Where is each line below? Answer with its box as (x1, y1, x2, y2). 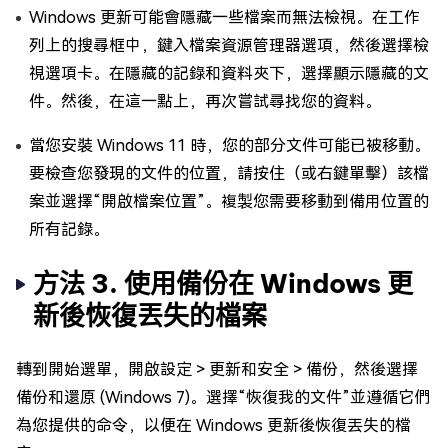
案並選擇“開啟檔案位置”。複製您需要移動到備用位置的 (29, 192, 429, 211)
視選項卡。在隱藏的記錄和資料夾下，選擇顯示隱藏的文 (29, 64, 429, 83)
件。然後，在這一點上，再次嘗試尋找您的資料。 (29, 92, 381, 111)
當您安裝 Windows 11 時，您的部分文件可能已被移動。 (29, 136, 430, 155)
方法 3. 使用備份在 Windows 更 (33, 267, 413, 300)
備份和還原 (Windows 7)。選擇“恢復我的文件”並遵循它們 (16, 388, 430, 407)
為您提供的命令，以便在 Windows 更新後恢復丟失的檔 (16, 416, 411, 435)
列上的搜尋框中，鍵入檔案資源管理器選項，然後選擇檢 (29, 36, 429, 55)
